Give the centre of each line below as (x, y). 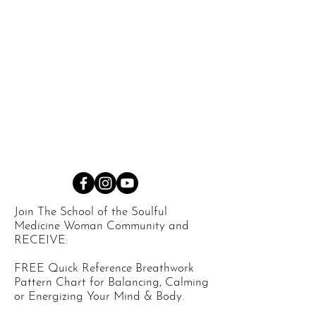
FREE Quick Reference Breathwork (104, 268)
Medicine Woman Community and (102, 226)
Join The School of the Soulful (91, 212)
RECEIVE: (41, 240)
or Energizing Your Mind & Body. (99, 297)
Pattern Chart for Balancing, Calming (111, 282)
